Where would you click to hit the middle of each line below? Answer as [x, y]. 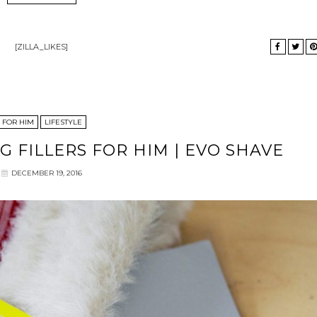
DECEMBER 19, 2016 [47, 173]
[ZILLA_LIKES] [42, 46]
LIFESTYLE [63, 122]
